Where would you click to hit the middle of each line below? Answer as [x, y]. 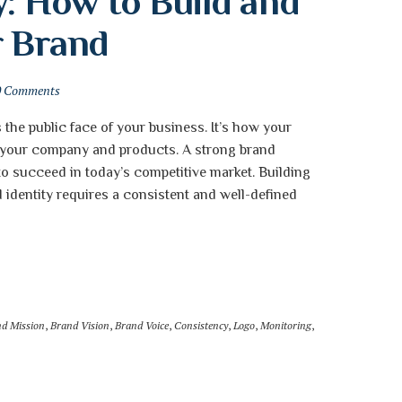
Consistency [201, 325]
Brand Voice [142, 325]
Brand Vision [80, 325]
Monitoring [286, 325]
